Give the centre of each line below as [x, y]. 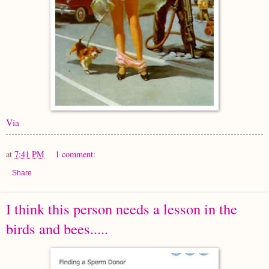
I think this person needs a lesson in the [122, 208]
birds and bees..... [57, 228]
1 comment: [76, 154]
